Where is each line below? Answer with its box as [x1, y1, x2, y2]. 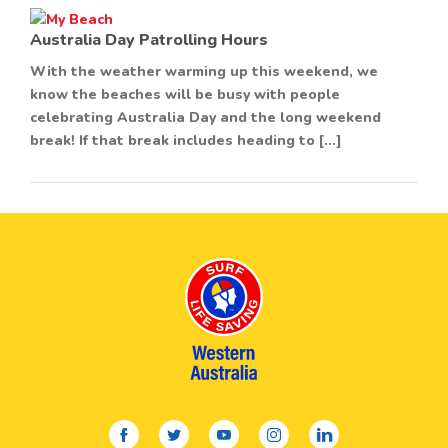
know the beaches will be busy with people [30, 85, 340, 105]
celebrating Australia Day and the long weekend [30, 108, 381, 128]
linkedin [323, 421, 380, 441]
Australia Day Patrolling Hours [30, 29, 268, 52]
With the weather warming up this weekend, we [30, 62, 378, 82]
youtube [223, 421, 282, 441]
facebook [123, 421, 188, 441]
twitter [173, 421, 224, 441]
